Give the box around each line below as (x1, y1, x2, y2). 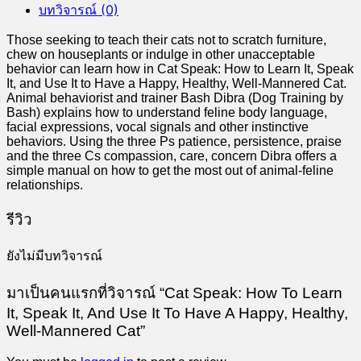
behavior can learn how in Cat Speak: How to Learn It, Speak (6, 61, 354, 76)
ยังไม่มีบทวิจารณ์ (6, 249, 102, 263)
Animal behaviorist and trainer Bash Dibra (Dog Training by (6, 90, 343, 105)
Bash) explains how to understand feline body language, (6, 105, 327, 119)
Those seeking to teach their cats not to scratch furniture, (6, 32, 326, 47)
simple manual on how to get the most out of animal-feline (6, 163, 334, 177)
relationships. (6, 177, 83, 192)
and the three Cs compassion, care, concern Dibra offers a (6, 148, 337, 163)
